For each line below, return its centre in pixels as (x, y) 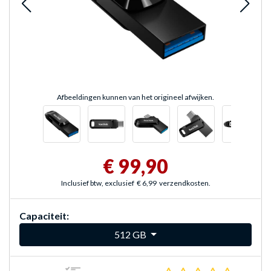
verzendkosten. (184, 183)
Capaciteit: (44, 216)
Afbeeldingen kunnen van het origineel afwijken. (135, 97)
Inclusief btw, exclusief (97, 183)
